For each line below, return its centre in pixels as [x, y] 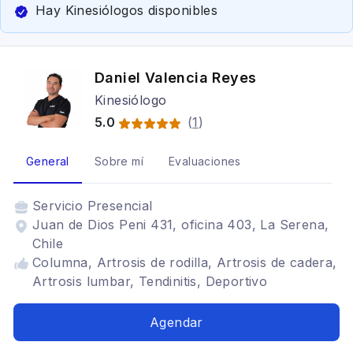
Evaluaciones [205, 161]
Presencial [120, 206]
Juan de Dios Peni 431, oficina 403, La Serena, [181, 225]
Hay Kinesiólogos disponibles [127, 10]
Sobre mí [119, 161]
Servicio [60, 206]
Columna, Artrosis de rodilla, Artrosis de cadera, [185, 262]
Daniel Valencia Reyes [176, 78]
